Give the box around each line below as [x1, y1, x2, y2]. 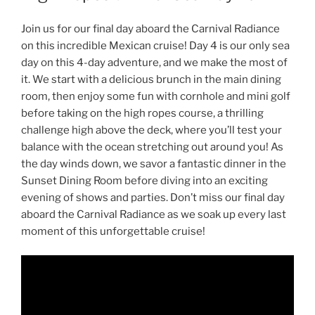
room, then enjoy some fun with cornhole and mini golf [21, 89, 290, 103]
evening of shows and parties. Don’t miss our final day [21, 191, 285, 204]
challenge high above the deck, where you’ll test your [21, 123, 282, 136]
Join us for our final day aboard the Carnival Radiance [21, 22, 280, 35]
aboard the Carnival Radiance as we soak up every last [21, 207, 286, 221]
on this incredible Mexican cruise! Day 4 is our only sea [21, 39, 290, 52]
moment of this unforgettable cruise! [21, 224, 205, 238]
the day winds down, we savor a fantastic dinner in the [21, 157, 286, 170]
